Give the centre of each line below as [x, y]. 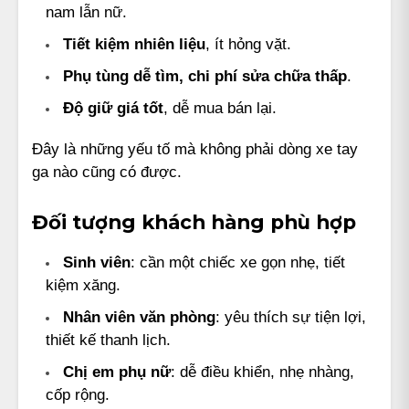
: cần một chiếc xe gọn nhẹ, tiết [238, 262]
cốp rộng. [78, 394]
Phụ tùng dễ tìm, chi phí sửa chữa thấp [205, 75]
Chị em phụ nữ [117, 371]
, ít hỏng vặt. [248, 43]
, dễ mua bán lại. [220, 107]
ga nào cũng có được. [107, 171]
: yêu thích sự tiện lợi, [291, 316]
